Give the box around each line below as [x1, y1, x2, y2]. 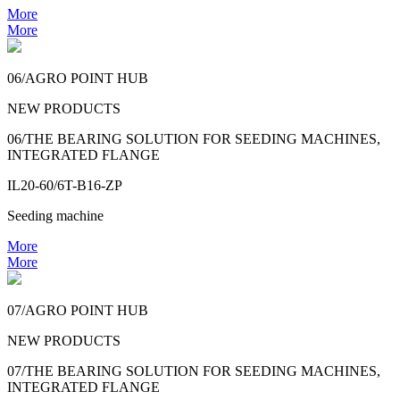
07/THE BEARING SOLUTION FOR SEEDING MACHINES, [7, 363, 380, 379]
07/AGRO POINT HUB [7, 303, 148, 319]
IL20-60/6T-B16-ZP [7, 178, 122, 194]
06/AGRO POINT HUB [7, 71, 148, 87]
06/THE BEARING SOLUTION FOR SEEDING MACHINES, [7, 131, 380, 147]
